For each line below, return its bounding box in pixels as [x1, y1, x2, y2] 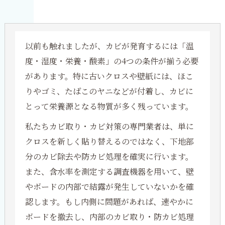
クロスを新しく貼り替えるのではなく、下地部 [25, 136, 194, 147]
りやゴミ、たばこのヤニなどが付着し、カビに [25, 85, 193, 97]
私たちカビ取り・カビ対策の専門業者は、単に [25, 121, 194, 132]
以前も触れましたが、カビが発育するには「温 [25, 40, 194, 52]
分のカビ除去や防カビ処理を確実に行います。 [25, 151, 193, 162]
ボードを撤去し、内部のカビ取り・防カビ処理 [25, 211, 194, 222]
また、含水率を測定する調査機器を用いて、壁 [25, 166, 194, 177]
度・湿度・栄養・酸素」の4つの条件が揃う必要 [25, 55, 198, 67]
